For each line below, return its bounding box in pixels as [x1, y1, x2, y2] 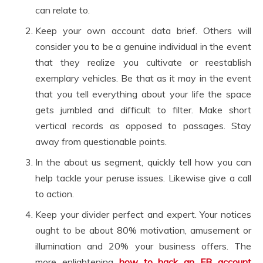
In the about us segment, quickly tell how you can [35, 156, 251, 168]
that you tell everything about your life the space [35, 87, 251, 100]
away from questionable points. [35, 135, 167, 147]
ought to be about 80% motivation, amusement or [35, 224, 251, 236]
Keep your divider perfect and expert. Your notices [35, 208, 251, 220]
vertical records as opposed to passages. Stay [35, 119, 251, 131]
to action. [35, 187, 74, 200]
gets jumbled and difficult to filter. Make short [35, 103, 251, 116]
